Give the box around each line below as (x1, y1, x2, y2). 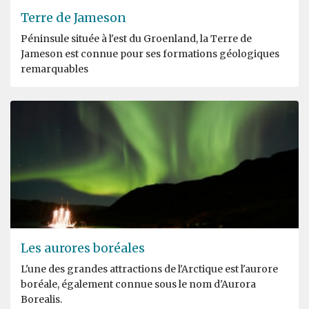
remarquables (21, 62, 88, 75)
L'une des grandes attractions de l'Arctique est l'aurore (21, 262, 278, 275)
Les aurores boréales (21, 239, 145, 256)
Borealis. (21, 292, 62, 306)
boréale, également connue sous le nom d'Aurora (21, 277, 256, 290)
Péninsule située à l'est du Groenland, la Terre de (21, 32, 252, 45)
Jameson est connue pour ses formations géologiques (21, 47, 279, 60)
